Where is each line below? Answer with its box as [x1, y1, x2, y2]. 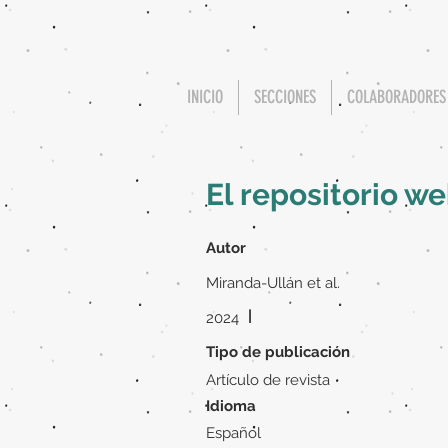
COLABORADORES [347, 86, 446, 108]
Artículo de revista [206, 371, 330, 389]
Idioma [206, 397, 256, 415]
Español [206, 424, 261, 442]
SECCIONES [254, 86, 316, 108]
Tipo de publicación [206, 343, 350, 361]
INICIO [187, 86, 223, 108]
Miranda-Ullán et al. [206, 274, 340, 292]
